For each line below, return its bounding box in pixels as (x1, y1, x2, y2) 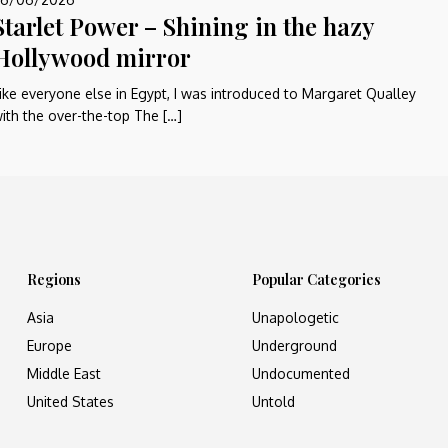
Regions (26, 269, 81, 289)
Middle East (26, 364, 101, 382)
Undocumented (252, 364, 351, 382)
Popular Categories (252, 269, 382, 289)
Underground (252, 336, 338, 354)
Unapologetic (252, 308, 340, 326)
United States (26, 392, 114, 410)
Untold (252, 392, 296, 410)
